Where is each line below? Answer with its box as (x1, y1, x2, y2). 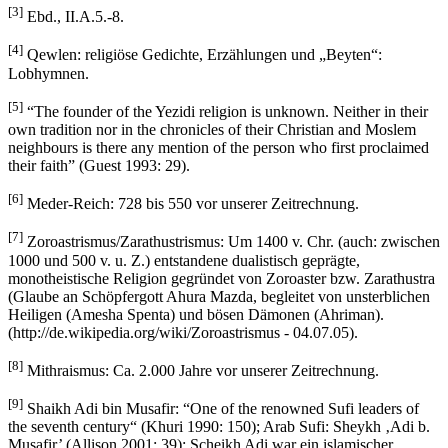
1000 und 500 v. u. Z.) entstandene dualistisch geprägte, (8, 251, 360, 269)
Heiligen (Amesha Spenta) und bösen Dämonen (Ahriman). (8, 305, 384, 323)
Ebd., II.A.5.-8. (23, 8, 124, 26)
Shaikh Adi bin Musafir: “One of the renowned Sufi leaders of (23, 400, 419, 418)
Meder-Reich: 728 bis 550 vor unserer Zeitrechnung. (23, 195, 359, 213)
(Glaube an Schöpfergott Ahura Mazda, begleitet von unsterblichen (8, 287, 430, 305)
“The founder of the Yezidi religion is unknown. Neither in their (23, 102, 428, 120)
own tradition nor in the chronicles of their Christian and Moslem (8, 120, 416, 138)
